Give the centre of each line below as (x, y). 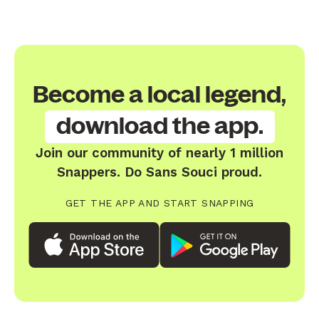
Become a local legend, (159, 95)
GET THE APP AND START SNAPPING (159, 203)
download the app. (159, 126)
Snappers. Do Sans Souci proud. (159, 172)
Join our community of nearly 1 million (159, 152)
